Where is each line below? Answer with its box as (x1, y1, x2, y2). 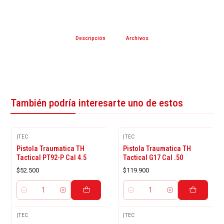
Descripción (75, 35, 105, 41)
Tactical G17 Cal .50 (123, 153, 183, 162)
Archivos (126, 35, 149, 41)
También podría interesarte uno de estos (10, 97, 183, 109)
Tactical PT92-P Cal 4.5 (16, 153, 86, 162)
